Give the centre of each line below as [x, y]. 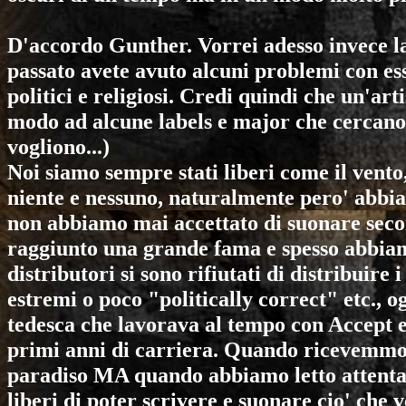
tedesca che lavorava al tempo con [168, 324]
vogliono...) [58, 146]
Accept [360, 324]
